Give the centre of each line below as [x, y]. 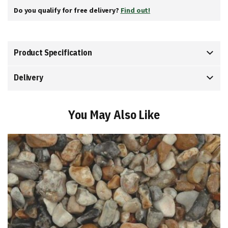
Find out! [135, 10]
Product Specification [53, 52]
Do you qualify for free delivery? [67, 10]
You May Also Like [114, 115]
